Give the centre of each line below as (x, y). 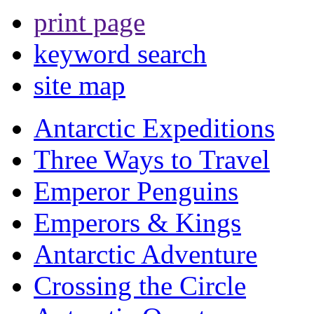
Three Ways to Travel (152, 159)
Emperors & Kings (137, 223)
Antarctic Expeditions (154, 128)
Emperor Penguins (136, 191)
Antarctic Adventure (145, 254)
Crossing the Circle (140, 286)
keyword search (120, 54)
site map (80, 85)
